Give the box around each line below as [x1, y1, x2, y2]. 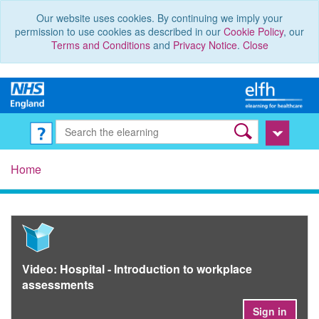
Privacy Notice [172, 38, 237, 52]
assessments [22, 276, 94, 293]
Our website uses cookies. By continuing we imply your [36, 11, 283, 25]
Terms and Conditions [51, 38, 150, 52]
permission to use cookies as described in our [15, 24, 224, 38]
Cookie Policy [224, 24, 283, 38]
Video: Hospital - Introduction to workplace [22, 261, 252, 278]
